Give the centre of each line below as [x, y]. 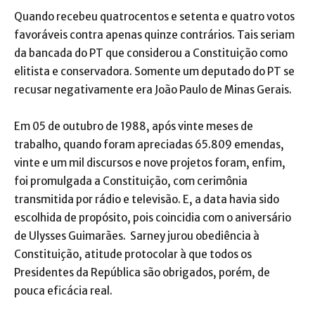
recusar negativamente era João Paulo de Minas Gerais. [153, 89]
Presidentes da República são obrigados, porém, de [142, 272]
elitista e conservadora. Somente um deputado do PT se [154, 71]
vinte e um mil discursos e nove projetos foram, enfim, [150, 162]
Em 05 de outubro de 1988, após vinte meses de [134, 126]
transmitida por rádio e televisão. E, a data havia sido [147, 199]
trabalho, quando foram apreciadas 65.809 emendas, [149, 144]
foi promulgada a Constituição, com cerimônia [131, 181]
